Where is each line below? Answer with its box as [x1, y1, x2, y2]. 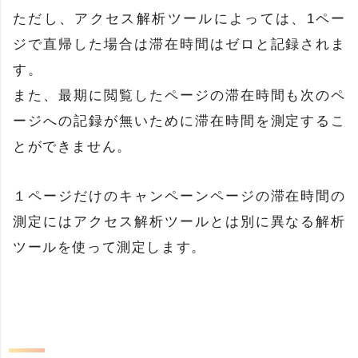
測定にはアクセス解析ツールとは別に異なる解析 [13, 214, 346, 229]
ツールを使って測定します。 [13, 240, 206, 255]
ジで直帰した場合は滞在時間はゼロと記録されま [13, 37, 346, 52]
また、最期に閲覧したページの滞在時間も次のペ [13, 88, 346, 103]
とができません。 [13, 139, 132, 154]
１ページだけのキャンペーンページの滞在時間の [13, 189, 346, 204]
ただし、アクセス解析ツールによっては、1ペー [13, 11, 346, 26]
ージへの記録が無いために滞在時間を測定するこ [13, 113, 346, 129]
